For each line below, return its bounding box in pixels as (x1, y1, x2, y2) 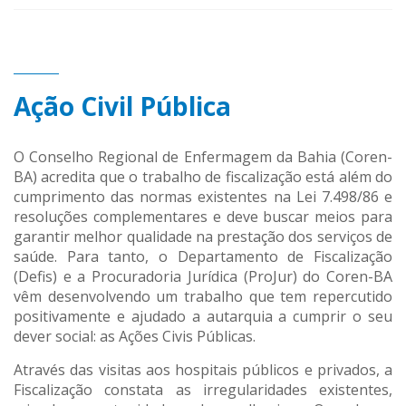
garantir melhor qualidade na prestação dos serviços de (14, 226, 392, 246)
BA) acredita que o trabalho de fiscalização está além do (14, 166, 392, 187)
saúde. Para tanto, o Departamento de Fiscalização (14, 246, 392, 266)
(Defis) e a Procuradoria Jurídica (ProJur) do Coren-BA (14, 266, 392, 286)
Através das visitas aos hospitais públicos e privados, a (14, 359, 392, 380)
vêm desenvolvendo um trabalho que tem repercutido (14, 285, 392, 306)
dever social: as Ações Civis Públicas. (14, 325, 256, 346)
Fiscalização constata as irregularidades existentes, (14, 379, 392, 400)
